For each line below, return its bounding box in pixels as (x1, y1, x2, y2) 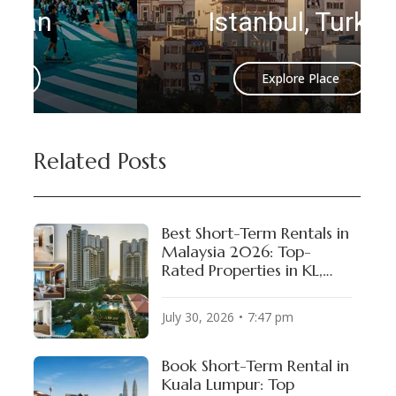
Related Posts (34, 148, 166, 175)
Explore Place (158, 70, 236, 87)
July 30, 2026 (162, 308, 234, 325)
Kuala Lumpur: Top (162, 374, 294, 394)
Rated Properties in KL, (162, 260, 323, 280)
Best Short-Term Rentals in (162, 223, 350, 243)
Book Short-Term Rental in (162, 355, 350, 376)
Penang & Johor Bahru (162, 278, 319, 299)
